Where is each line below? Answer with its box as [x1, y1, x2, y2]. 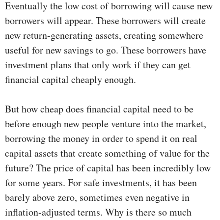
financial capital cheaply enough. [5, 73, 136, 86]
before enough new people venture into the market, [5, 117, 206, 131]
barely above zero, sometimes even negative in [5, 191, 190, 204]
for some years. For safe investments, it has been [5, 176, 197, 190]
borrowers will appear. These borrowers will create [5, 14, 206, 27]
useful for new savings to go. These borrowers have [5, 43, 206, 57]
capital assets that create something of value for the [5, 146, 210, 160]
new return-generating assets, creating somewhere [5, 28, 203, 42]
